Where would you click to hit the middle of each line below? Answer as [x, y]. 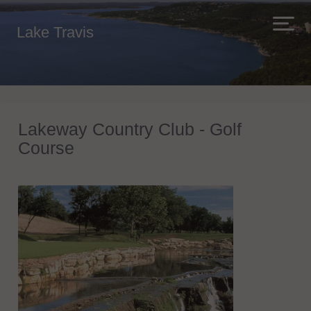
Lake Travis [55, 32]
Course [46, 148]
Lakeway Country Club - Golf [130, 129]
